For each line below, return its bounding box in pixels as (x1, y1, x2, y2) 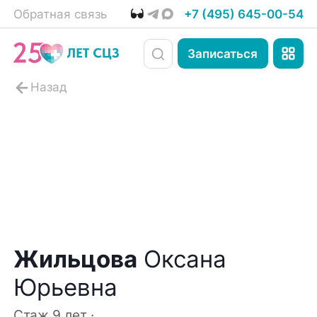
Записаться (188, 46, 258, 61)
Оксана (137, 245, 227, 274)
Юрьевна (13, 273, 118, 302)
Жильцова (13, 245, 138, 274)
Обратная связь (13, 6, 108, 21)
